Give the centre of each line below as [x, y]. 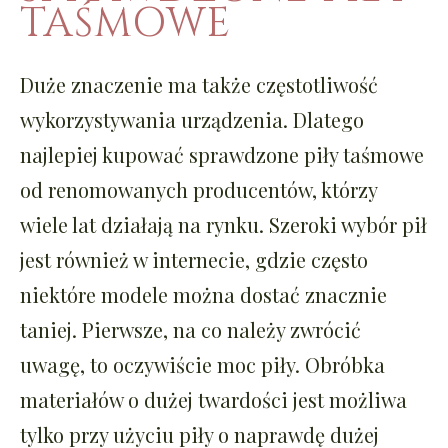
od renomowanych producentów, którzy [198, 189]
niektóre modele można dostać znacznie [203, 294]
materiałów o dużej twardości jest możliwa [213, 399]
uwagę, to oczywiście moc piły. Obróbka [202, 364]
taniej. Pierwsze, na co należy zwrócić [190, 329]
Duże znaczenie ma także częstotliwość [199, 84]
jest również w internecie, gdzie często [194, 259]
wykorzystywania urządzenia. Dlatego [192, 119]
